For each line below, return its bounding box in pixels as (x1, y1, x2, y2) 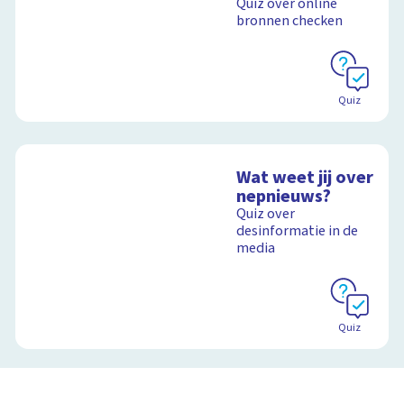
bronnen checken (236, 10, 344, 31)
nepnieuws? (236, 182, 332, 209)
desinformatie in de (236, 220, 359, 241)
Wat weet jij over (236, 163, 374, 190)
